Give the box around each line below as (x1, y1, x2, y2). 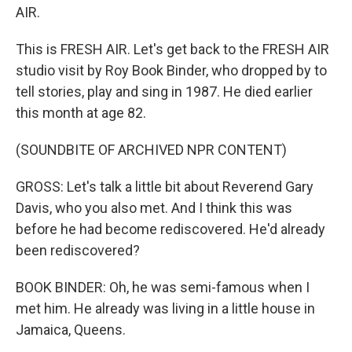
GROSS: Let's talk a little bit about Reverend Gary (16, 178, 313, 195)
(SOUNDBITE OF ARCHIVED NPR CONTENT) (16, 141, 287, 158)
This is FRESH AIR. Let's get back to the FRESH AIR (16, 41, 329, 57)
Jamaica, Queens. (16, 321, 126, 338)
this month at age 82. (16, 104, 146, 121)
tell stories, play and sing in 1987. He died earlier (16, 83, 313, 100)
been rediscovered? (16, 242, 140, 258)
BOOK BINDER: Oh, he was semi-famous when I (16, 279, 310, 295)
